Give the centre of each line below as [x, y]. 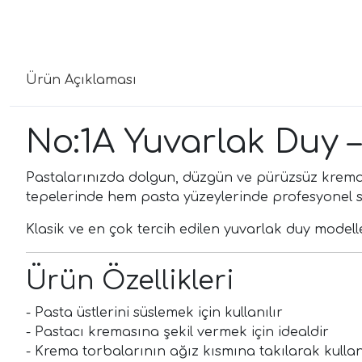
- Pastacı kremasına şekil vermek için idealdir [177, 332]
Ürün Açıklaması [81, 80]
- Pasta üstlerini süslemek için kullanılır [154, 312]
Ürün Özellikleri [130, 280]
